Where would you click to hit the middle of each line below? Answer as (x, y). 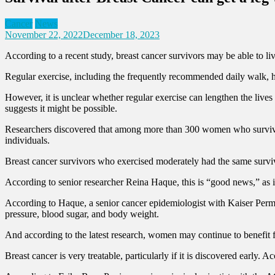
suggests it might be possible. (61, 108)
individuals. (27, 140)
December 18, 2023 (121, 34)
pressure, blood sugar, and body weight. (82, 214)
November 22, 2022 (44, 34)
